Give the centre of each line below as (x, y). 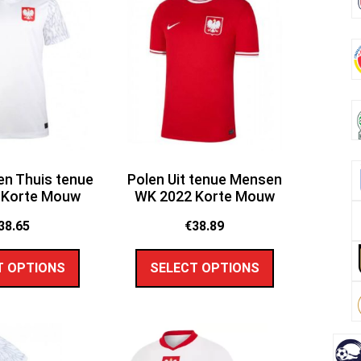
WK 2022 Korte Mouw (204, 197)
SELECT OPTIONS (204, 268)
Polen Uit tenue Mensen (204, 180)
